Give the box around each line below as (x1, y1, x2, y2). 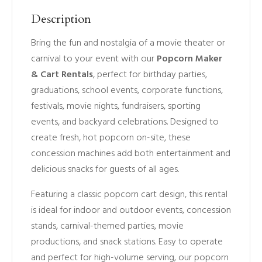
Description (31, 11, 91, 27)
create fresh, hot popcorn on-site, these (31, 130, 191, 146)
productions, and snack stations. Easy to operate (31, 235, 223, 250)
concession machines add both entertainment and (31, 146, 230, 162)
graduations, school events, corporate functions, (31, 83, 223, 99)
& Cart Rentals (31, 67, 93, 83)
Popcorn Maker (157, 51, 222, 67)
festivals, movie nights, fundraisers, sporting (31, 99, 201, 115)
